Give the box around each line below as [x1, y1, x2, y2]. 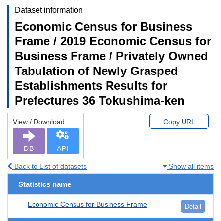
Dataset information [15, 5, 83, 14]
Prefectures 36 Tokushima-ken [15, 93, 184, 107]
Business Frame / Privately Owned [15, 49, 208, 63]
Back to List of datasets [12, 162, 87, 170]
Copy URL [163, 117, 195, 126]
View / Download [13, 117, 65, 126]
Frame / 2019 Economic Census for [15, 34, 211, 48]
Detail [184, 202, 201, 210]
